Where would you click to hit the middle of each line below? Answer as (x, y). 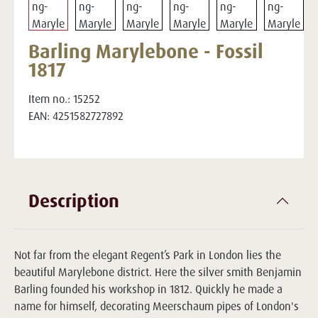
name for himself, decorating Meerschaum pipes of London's (157, 306)
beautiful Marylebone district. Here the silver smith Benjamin (158, 272)
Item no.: (49, 99)
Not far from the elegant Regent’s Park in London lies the (148, 255)
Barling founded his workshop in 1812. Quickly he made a (148, 289)
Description (74, 200)
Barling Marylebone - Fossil (146, 51)
